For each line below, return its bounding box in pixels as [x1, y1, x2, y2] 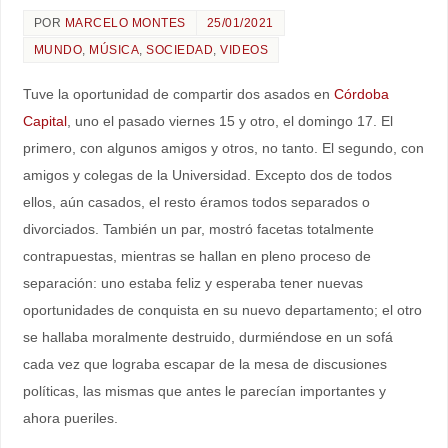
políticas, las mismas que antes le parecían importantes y [22, 382, 386, 399]
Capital [22, 112, 67, 129]
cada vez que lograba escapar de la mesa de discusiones [22, 355, 387, 372]
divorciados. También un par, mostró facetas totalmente [22, 220, 374, 237]
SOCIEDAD [146, 42, 214, 57]
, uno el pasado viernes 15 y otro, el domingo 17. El [66, 112, 393, 129]
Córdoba [333, 85, 389, 102]
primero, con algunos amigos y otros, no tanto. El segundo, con [22, 139, 424, 156]
